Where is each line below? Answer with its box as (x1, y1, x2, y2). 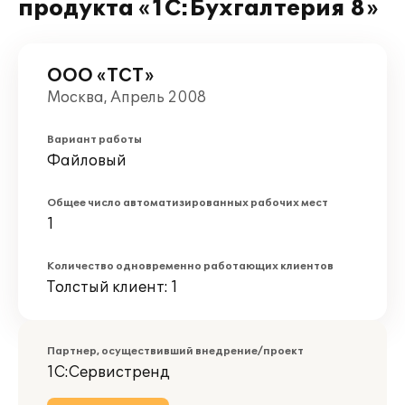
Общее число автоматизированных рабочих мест (47, 197, 328, 209)
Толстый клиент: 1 (47, 278, 178, 297)
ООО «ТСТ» (47, 65, 154, 87)
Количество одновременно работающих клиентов (47, 260, 334, 272)
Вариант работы (47, 134, 142, 146)
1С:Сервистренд (47, 363, 170, 381)
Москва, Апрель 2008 (47, 89, 206, 107)
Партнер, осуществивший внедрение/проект (47, 345, 304, 357)
